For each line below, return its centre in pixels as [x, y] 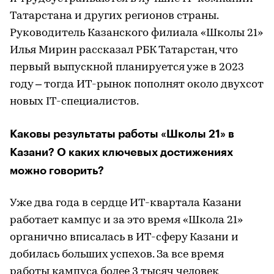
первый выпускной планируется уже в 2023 [127, 67]
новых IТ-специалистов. [74, 102]
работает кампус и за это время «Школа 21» [126, 220]
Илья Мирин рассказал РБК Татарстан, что [124, 50]
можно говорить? [57, 170]
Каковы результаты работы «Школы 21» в [122, 134]
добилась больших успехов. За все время [117, 254]
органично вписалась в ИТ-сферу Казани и [124, 237]
